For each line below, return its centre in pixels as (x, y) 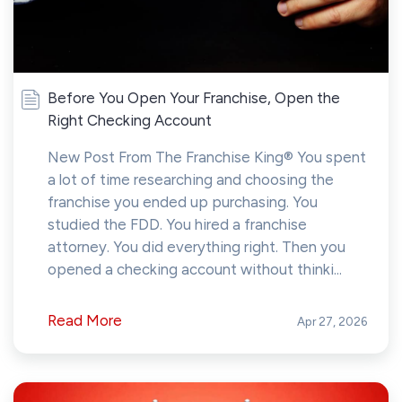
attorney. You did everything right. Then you (197, 247)
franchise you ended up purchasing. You (183, 202)
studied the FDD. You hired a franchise (177, 225)
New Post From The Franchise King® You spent (207, 157)
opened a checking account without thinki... (195, 270)
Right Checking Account (130, 121)
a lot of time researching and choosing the (191, 180)
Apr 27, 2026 (332, 322)
